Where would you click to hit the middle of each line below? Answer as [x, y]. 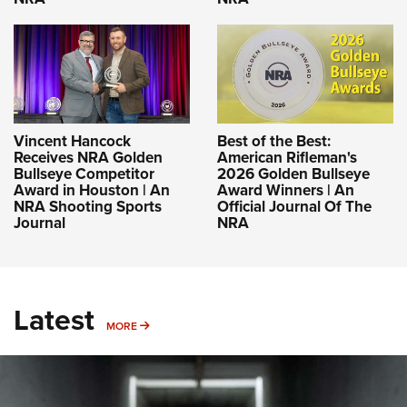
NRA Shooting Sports [88, 206]
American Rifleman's [287, 157]
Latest [54, 319]
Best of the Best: [274, 140]
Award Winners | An [286, 189]
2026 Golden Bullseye [293, 173]
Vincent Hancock [72, 140]
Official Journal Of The [294, 206]
